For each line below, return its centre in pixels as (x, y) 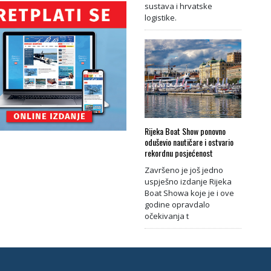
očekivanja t (167, 216)
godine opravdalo (177, 204)
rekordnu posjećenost (179, 152)
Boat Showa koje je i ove (189, 193)
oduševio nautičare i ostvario (189, 142)
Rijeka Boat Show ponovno (185, 131)
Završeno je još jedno (184, 170)
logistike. (161, 17)
